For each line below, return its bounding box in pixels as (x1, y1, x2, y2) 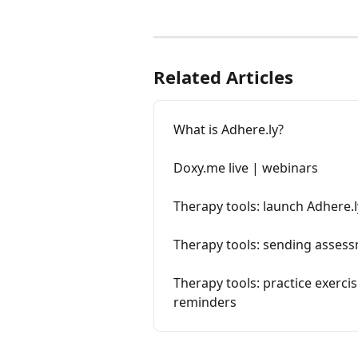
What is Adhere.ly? (173, 121, 284, 139)
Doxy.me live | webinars (173, 159, 318, 177)
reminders (173, 293, 237, 312)
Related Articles (153, 65, 293, 89)
